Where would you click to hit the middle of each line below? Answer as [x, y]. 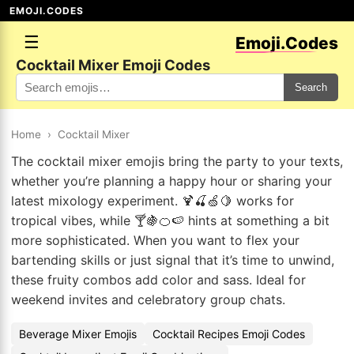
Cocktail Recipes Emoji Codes [229, 334]
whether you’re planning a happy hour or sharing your [171, 181]
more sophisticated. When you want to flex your [155, 240]
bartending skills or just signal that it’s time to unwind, [173, 260]
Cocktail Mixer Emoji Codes [113, 65]
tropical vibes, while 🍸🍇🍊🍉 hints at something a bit [170, 220]
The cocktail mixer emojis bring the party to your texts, [177, 161]
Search [311, 87]
